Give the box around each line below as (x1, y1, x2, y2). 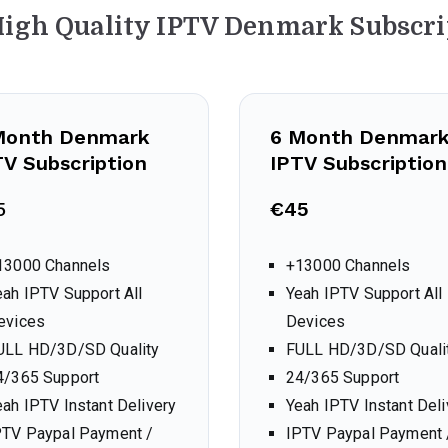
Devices (286, 312, 346, 331)
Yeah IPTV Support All (286, 284, 443, 303)
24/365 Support (286, 368, 400, 387)
